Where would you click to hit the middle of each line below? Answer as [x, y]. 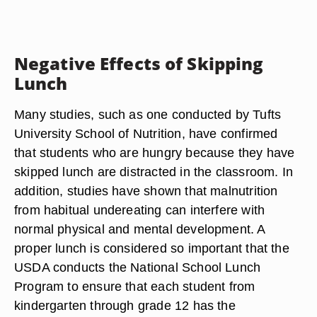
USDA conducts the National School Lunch [138, 267]
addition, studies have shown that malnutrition [146, 191]
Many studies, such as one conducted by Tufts [148, 114]
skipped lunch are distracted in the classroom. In [154, 172]
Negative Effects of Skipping [139, 63]
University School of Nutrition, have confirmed [146, 133]
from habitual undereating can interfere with [140, 210]
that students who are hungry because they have [155, 152]
